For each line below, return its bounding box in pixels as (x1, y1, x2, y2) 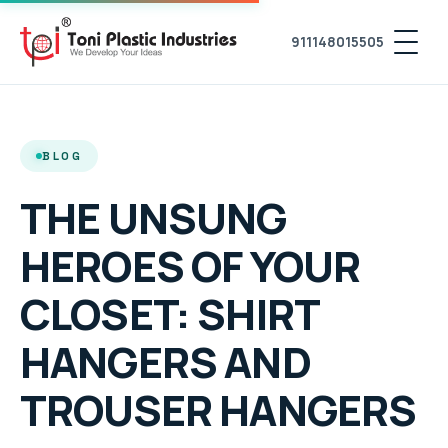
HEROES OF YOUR (20, 237, 361, 295)
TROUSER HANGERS (20, 381, 417, 439)
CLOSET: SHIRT (20, 285, 320, 343)
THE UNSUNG (20, 189, 287, 247)
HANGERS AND (20, 333, 311, 391)
